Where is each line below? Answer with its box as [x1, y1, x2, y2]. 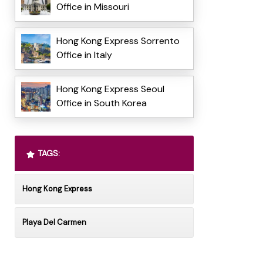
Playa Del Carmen [22, 217, 86, 228]
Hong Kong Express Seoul [56, 83, 164, 96]
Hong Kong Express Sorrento [56, 35, 180, 48]
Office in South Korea [56, 97, 147, 110]
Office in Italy [56, 49, 112, 62]
